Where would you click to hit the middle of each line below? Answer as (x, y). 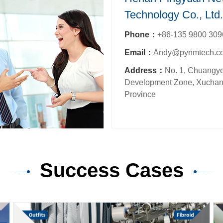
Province (140, 94)
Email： (139, 53)
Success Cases (111, 170)
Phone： (141, 35)
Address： (145, 70)
